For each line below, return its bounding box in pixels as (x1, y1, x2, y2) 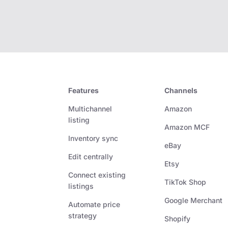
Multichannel (68, 104, 112, 113)
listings (68, 182, 94, 191)
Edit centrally (68, 152, 113, 161)
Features (68, 86, 99, 95)
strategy (68, 211, 97, 220)
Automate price (68, 200, 121, 209)
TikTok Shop (164, 178, 207, 187)
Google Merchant (164, 196, 223, 205)
